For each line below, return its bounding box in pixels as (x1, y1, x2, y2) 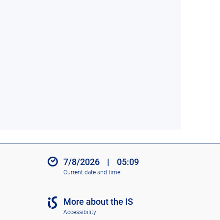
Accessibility (63, 208, 96, 216)
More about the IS (63, 196, 133, 207)
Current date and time (63, 168, 120, 176)
